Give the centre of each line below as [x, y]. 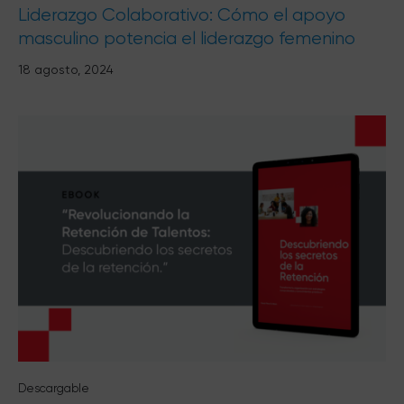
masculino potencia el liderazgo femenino [187, 38]
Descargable [54, 388]
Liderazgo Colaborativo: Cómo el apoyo [182, 14]
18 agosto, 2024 [66, 69]
